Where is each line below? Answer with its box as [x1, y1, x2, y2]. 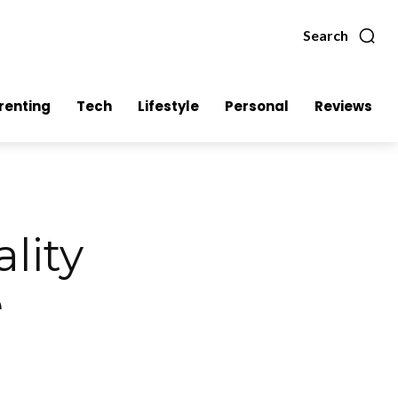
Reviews [314, 97, 372, 115]
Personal [225, 97, 289, 115]
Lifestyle [138, 97, 199, 115]
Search [303, 27, 348, 44]
